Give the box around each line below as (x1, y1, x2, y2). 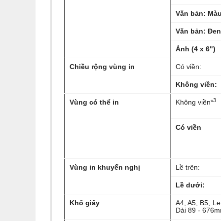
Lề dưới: (176, 181, 205, 189)
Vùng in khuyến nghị (70, 163, 140, 171)
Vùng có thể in (70, 98, 119, 106)
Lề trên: (176, 163, 200, 171)
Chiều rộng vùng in (70, 63, 135, 71)
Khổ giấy (70, 199, 100, 207)
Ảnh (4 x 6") (176, 45, 216, 53)
